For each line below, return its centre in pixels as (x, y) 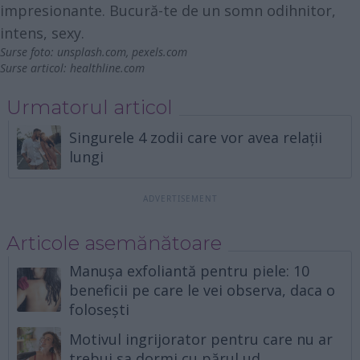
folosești (100, 309)
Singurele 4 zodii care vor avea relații (196, 138)
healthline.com (107, 67)
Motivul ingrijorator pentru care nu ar (201, 340)
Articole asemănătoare (114, 243)
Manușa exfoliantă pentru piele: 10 (190, 270)
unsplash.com (92, 51)
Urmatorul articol (89, 107)
